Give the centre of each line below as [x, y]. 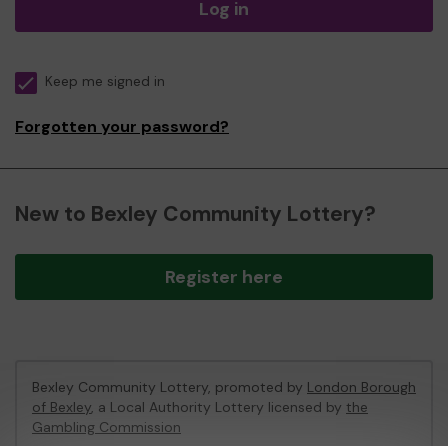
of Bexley [61, 407]
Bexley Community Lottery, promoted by [169, 387]
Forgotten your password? [122, 126]
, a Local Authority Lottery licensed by [218, 407]
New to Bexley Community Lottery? [195, 214]
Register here [224, 277]
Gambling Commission [106, 427]
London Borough [361, 387]
